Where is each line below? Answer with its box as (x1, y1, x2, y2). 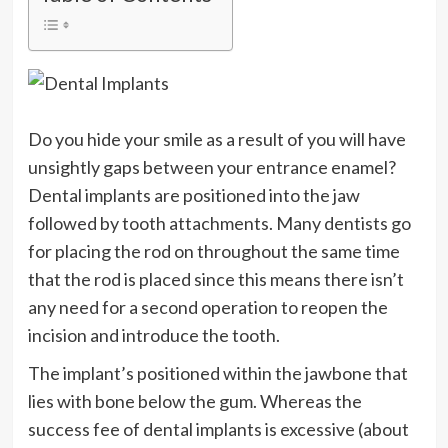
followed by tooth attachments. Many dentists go (27, 211, 411, 234)
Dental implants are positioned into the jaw (27, 183, 360, 206)
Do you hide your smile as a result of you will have (27, 127, 406, 150)
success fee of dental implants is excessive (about (27, 417, 409, 440)
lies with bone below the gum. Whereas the (27, 389, 362, 412)
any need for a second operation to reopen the (27, 295, 388, 318)
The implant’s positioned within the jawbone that (27, 361, 408, 384)
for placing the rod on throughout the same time (27, 239, 400, 262)
